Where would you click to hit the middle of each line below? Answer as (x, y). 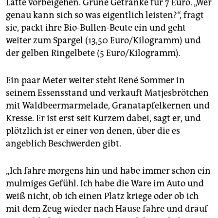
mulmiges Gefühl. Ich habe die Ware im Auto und (105, 184)
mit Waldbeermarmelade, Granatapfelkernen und (108, 106)
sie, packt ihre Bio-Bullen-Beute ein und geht (96, 28)
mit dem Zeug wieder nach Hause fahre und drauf (107, 209)
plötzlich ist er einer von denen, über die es (93, 131)
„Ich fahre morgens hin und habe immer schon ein (108, 171)
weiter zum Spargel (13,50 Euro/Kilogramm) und (103, 41)
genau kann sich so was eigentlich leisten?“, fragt (105, 15)
